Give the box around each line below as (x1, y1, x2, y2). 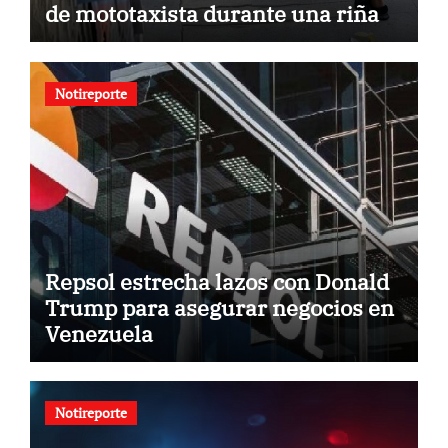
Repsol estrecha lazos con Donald (44, 266, 389, 296)
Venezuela (44, 318, 153, 348)
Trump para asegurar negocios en (44, 292, 394, 322)
